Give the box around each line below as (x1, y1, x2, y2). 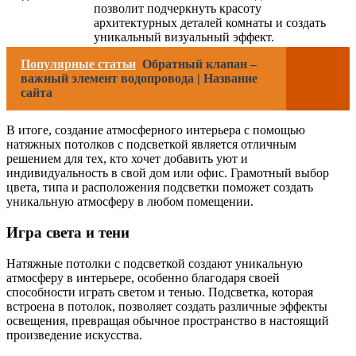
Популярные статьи (21, 57, 136, 72)
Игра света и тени (6, 224, 130, 242)
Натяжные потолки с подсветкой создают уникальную (6, 256, 303, 270)
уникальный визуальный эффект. (94, 30, 274, 44)
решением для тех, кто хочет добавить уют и (6, 152, 248, 166)
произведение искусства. (6, 327, 142, 342)
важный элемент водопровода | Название (21, 72, 257, 86)
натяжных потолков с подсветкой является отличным (6, 137, 296, 152)
